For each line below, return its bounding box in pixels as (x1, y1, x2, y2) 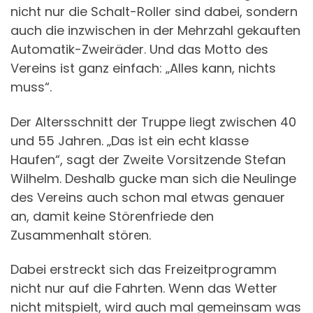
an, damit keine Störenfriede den (10, 207, 214, 225)
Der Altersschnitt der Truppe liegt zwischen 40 (10, 112, 296, 131)
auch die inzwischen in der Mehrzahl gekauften (10, 22, 300, 39)
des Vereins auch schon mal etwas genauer (10, 188, 285, 206)
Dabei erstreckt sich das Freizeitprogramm (10, 261, 277, 278)
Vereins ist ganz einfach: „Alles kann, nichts (10, 59, 276, 77)
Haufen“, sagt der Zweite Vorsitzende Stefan (10, 150, 286, 168)
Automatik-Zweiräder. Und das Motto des (10, 41, 268, 58)
